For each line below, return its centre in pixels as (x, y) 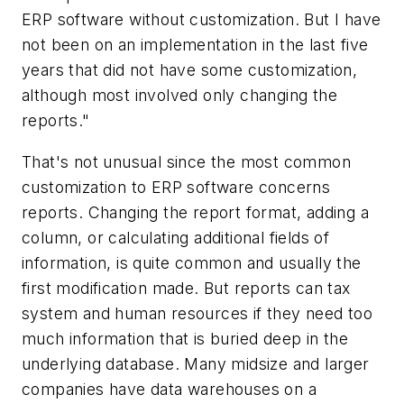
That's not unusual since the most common (186, 161)
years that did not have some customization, (190, 70)
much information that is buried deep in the (185, 338)
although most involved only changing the (179, 96)
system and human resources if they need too (197, 313)
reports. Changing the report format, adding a (195, 212)
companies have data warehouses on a (169, 389)
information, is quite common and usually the (192, 262)
